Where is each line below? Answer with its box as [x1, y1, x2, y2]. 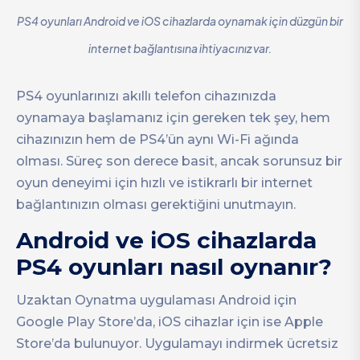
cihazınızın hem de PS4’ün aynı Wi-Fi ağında [16, 131, 299, 147]
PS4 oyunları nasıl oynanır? [16, 252, 332, 280]
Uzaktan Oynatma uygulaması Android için [16, 292, 297, 309]
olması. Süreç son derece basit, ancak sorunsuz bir [16, 153, 342, 169]
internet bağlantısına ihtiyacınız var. [88, 41, 272, 56]
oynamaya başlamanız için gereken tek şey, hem [16, 109, 330, 125]
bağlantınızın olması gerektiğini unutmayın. [16, 196, 296, 212]
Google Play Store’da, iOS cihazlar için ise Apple [16, 314, 323, 330]
